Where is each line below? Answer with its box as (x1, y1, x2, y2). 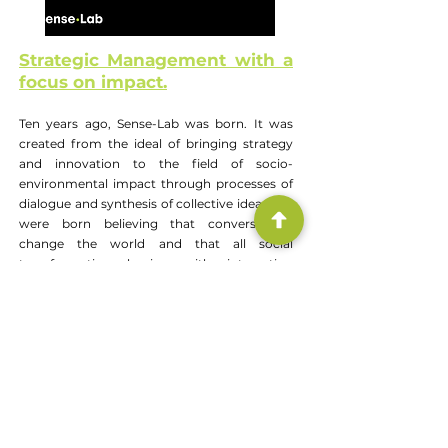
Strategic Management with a (19, 50, 293, 70)
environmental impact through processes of (19, 176, 293, 191)
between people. (19, 276, 119, 291)
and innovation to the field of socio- (19, 156, 293, 171)
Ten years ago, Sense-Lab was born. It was (19, 116, 293, 131)
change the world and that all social (19, 236, 293, 251)
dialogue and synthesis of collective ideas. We (19, 196, 293, 211)
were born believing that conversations (19, 216, 293, 231)
